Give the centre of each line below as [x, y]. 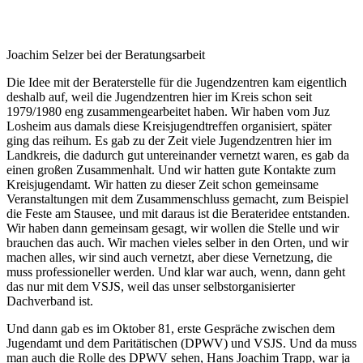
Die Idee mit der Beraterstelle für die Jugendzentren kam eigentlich [177, 82]
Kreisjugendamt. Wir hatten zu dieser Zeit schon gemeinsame [162, 184]
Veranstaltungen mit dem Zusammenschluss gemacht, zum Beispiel [177, 199]
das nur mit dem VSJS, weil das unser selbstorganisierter [151, 286]
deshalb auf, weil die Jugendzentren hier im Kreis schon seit [159, 96]
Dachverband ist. [50, 301]
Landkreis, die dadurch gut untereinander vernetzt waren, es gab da [178, 155]
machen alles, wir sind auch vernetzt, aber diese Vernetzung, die [169, 257]
